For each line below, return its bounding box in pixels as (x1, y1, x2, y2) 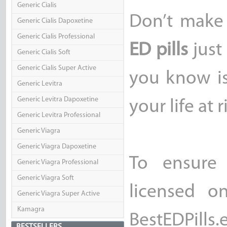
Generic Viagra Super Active (17, 190, 100, 198)
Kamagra (17, 206, 45, 214)
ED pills (129, 41, 188, 60)
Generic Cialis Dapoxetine (17, 17, 93, 25)
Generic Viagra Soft (17, 174, 74, 182)
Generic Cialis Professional (17, 33, 95, 41)
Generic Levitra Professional (17, 111, 100, 120)
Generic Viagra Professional (17, 159, 98, 167)
